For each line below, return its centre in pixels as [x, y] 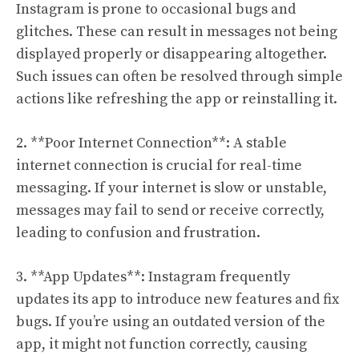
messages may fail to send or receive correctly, [170, 210]
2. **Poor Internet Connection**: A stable [151, 143]
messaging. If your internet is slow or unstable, [171, 188]
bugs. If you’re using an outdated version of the [171, 322]
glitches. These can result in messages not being [177, 32]
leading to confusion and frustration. [138, 233]
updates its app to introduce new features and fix [177, 299]
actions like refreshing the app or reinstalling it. [177, 99]
